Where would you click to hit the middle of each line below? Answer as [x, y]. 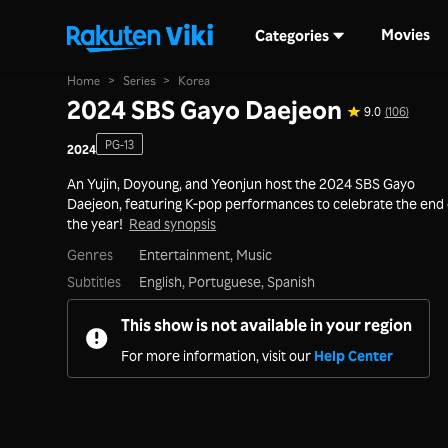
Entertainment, [187, 253]
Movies [406, 35]
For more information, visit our [218, 354]
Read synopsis [173, 222]
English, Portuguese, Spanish [226, 281]
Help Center [354, 354]
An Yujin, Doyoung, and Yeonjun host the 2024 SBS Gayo [241, 182]
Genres [90, 253]
